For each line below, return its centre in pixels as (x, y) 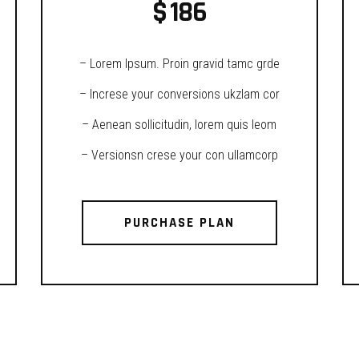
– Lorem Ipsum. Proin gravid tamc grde (179, 64)
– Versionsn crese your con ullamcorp (179, 155)
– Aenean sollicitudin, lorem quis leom (179, 125)
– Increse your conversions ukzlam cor (179, 94)
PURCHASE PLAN (179, 223)
